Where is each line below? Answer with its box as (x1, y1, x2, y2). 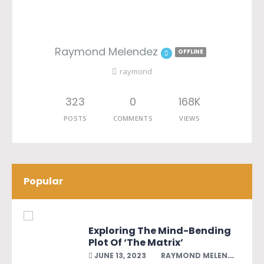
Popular (24, 174, 63, 188)
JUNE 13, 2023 (93, 250, 146, 260)
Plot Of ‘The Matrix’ (88, 235, 183, 249)
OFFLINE (178, 47, 203, 56)
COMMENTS (113, 113, 153, 123)
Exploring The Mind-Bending (88, 223, 231, 237)
